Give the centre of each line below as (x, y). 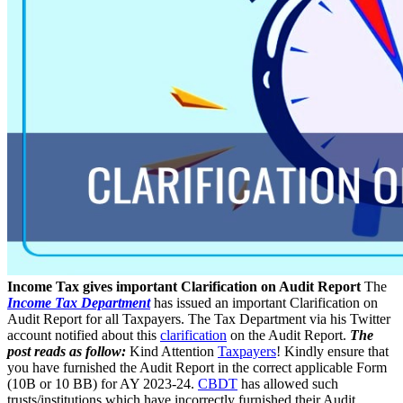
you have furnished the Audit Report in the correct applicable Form (197, 367)
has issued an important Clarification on (264, 302)
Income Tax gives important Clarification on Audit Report (184, 286)
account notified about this (84, 335)
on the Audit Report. (288, 335)
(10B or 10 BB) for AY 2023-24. (103, 383)
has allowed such (288, 383)
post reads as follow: (67, 351)
